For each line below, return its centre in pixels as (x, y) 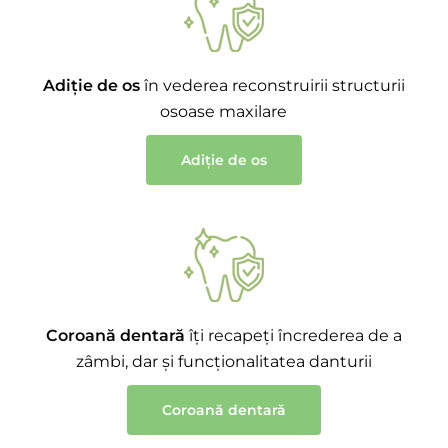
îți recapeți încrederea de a (293, 335)
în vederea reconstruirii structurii (272, 85)
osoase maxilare (224, 111)
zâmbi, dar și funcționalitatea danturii (223, 361)
